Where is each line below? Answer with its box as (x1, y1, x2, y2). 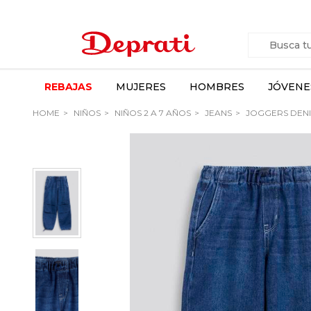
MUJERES (116, 81, 166, 93)
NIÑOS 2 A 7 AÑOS (112, 108, 191, 118)
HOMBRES (190, 81, 244, 93)
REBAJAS (44, 81, 92, 93)
